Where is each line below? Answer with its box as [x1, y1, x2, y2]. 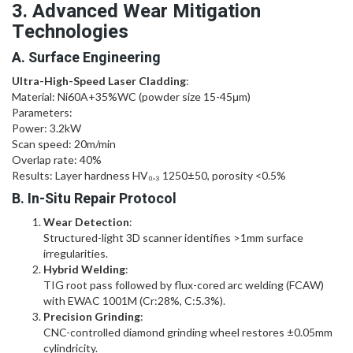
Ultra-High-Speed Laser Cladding [12, 73, 186, 87]
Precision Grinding [43, 309, 140, 323]
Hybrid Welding [43, 262, 125, 276]
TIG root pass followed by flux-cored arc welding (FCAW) [43, 277, 324, 292]
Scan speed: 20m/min [12, 136, 116, 150]
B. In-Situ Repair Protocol [12, 188, 176, 210]
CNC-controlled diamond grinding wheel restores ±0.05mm [43, 325, 333, 339]
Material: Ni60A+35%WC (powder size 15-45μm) [12, 89, 251, 103]
